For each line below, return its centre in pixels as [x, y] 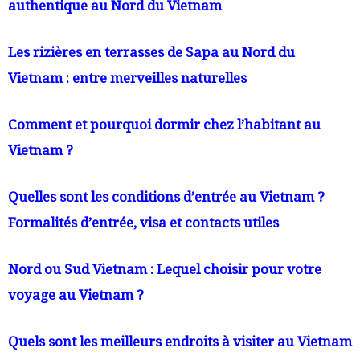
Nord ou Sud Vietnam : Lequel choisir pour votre [165, 270]
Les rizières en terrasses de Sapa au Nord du [151, 53]
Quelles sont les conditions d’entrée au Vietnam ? [166, 197]
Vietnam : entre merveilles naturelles [127, 78]
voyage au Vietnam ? [76, 295]
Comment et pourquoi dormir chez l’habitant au [164, 125]
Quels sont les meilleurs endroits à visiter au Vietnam [180, 342]
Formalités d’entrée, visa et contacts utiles [143, 223]
